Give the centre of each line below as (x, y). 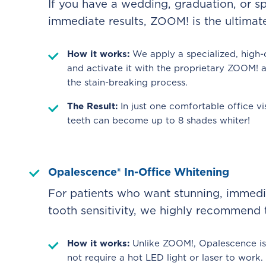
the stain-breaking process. (127, 82)
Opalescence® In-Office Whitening (139, 172)
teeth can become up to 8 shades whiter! (159, 120)
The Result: (94, 106)
